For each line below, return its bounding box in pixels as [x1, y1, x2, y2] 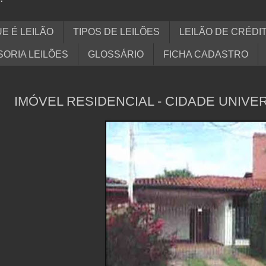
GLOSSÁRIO [88, 49, 144, 59]
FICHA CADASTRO [163, 49, 248, 59]
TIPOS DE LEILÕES [73, 27, 160, 37]
